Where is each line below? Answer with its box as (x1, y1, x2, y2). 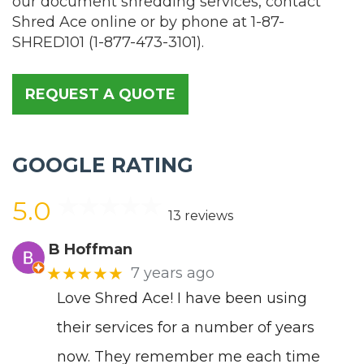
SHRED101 (12, 32, 84, 51)
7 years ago (130, 264, 214, 283)
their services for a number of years (57, 318, 314, 336)
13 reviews (167, 207, 233, 223)
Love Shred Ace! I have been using (57, 288, 307, 307)
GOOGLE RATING (12, 152, 193, 177)
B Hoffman (48, 240, 132, 258)
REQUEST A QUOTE (25, 84, 175, 103)
